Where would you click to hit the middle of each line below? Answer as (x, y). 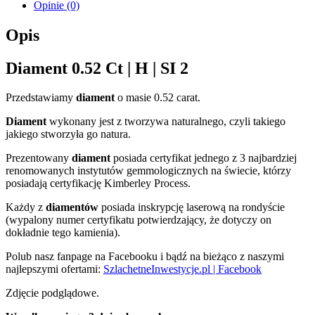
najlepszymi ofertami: (54, 269)
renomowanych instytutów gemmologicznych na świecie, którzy (148, 171)
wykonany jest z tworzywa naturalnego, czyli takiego (166, 122)
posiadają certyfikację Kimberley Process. (98, 184)
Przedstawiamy (41, 98)
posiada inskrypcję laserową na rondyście (192, 207)
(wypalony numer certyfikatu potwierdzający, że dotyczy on (139, 220)
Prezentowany (39, 158)
